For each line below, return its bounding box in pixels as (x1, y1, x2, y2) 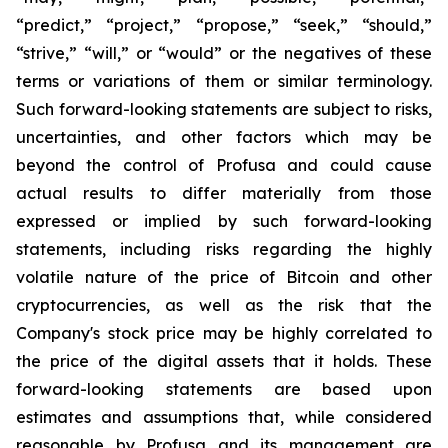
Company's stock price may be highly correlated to (16, 323, 432, 343)
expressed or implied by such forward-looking (16, 211, 432, 231)
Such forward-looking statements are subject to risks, (16, 99, 432, 119)
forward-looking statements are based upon (16, 379, 432, 399)
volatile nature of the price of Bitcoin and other (16, 267, 432, 287)
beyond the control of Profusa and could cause (16, 155, 432, 175)
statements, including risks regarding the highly (16, 239, 432, 259)
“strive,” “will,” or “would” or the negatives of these (16, 43, 432, 63)
